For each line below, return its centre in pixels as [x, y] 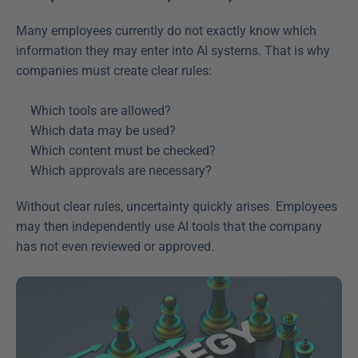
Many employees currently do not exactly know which [166, 30]
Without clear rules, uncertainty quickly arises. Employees [177, 206]
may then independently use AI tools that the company [169, 226]
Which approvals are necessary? [124, 170]
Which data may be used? [106, 130]
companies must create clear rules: [115, 70]
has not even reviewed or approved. [117, 246]
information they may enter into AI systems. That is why [173, 50]
